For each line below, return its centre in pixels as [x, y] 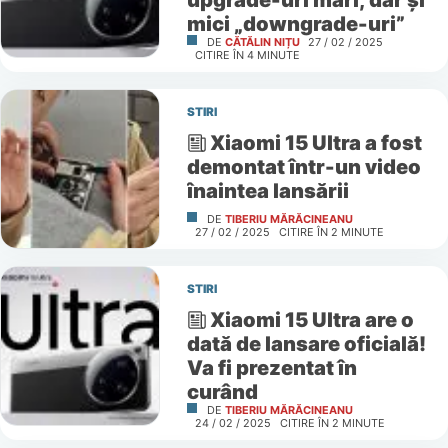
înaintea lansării [267, 190]
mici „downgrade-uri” [295, 23]
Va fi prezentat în [271, 367]
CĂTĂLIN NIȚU [262, 41]
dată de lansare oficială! [306, 343]
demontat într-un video [303, 166]
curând [222, 391]
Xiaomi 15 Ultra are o [312, 319]
